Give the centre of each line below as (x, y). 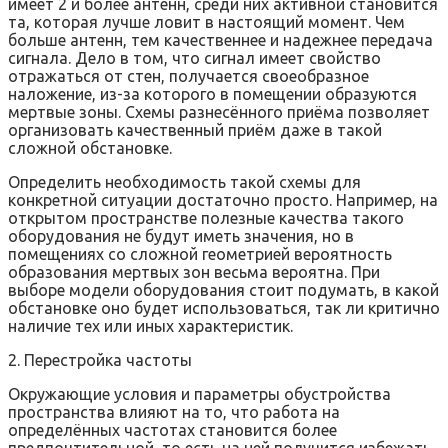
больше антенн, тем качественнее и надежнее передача (220, 40)
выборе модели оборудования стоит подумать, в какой (223, 290)
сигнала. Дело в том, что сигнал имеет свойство (194, 58)
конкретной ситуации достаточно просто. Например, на (223, 200)
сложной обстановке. (90, 148)
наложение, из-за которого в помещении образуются (212, 94)
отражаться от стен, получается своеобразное (188, 76)
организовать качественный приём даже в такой (195, 130)
